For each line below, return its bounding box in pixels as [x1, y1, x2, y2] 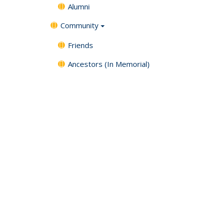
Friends [68, 40, 93, 50]
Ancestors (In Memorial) [68, 58, 150, 69]
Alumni [68, 1, 90, 11]
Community [60, 20, 99, 30]
